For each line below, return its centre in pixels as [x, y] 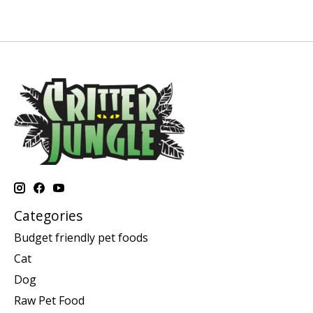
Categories [48, 215]
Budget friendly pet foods [81, 238]
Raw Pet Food [49, 301]
